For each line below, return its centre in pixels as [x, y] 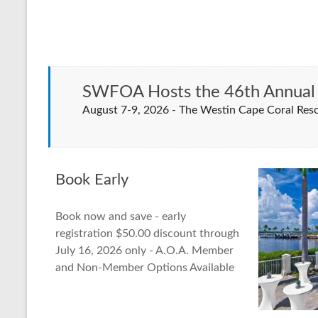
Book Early [92, 179]
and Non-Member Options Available [145, 267]
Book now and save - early [121, 216]
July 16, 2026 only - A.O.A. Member [144, 250]
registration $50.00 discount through [147, 233]
